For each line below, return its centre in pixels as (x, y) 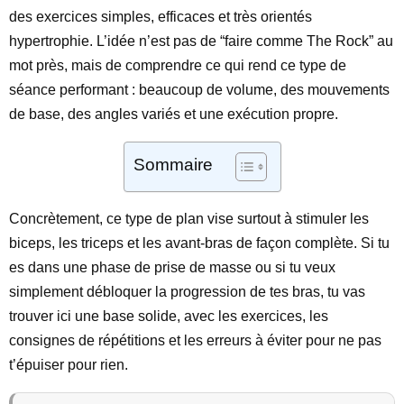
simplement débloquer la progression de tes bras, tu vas (187, 292)
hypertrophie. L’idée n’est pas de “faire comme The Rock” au (201, 41)
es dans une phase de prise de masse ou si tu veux (172, 267)
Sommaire (173, 165)
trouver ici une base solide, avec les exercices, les (169, 316)
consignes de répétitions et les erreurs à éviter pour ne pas (195, 340)
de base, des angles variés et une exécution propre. (174, 114)
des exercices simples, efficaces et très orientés (161, 17)
